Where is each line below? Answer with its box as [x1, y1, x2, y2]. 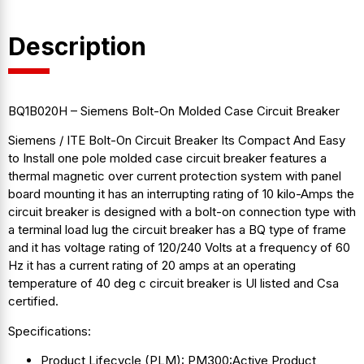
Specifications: [8, 323, 91, 339]
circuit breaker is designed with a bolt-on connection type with [8, 204, 356, 220]
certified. [8, 293, 58, 310]
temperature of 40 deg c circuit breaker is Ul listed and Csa [8, 275, 339, 292]
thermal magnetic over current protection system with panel [8, 168, 341, 184]
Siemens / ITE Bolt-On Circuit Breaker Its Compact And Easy [8, 132, 345, 149]
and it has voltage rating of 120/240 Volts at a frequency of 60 [8, 240, 350, 256]
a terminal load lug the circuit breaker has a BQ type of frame [8, 222, 346, 238]
